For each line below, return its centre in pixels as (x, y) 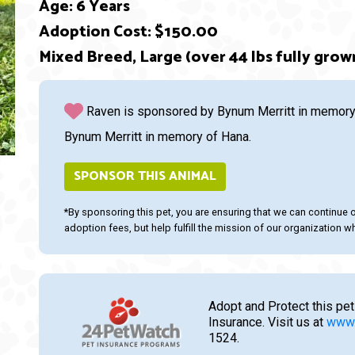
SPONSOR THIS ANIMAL (145, 177)
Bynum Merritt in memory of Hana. (158, 137)
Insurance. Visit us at (267, 323)
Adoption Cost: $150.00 (128, 32)
